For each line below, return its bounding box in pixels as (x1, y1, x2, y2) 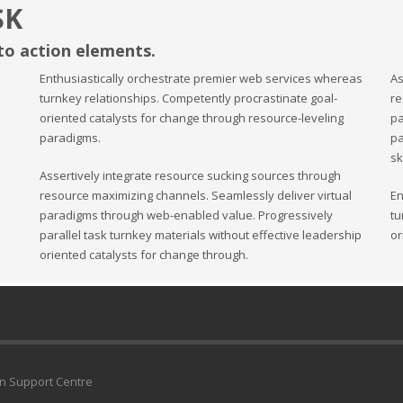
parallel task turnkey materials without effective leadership (40, 227, 362, 243)
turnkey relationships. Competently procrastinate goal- (40, 90, 337, 106)
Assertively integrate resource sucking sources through (40, 167, 341, 184)
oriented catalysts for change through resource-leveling (40, 110, 344, 126)
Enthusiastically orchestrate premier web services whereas (40, 70, 363, 86)
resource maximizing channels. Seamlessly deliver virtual (40, 187, 352, 203)
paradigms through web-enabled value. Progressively (40, 207, 333, 223)
